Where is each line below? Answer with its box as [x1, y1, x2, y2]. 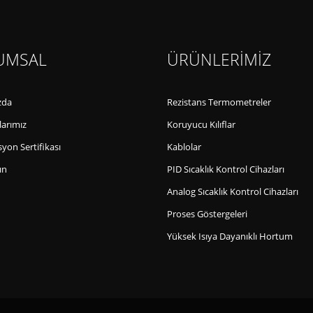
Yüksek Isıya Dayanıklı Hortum [167, 231, 293, 243]
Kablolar [167, 141, 201, 154]
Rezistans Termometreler [167, 96, 271, 109]
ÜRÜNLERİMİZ [167, 49, 271, 71]
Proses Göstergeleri [167, 208, 247, 221]
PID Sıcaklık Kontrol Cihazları [167, 163, 284, 176]
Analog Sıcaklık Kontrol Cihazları [167, 186, 298, 198]
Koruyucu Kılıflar [167, 119, 235, 131]
